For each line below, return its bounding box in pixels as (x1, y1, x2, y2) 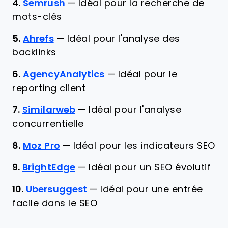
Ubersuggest (26, 184, 88, 194)
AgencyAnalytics (23, 69, 105, 79)
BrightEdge (22, 162, 75, 173)
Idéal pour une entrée (100, 184, 203, 194)
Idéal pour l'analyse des (67, 34, 180, 44)
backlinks (12, 47, 56, 58)
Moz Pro (23, 140, 60, 151)
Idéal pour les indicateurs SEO (73, 140, 215, 151)
